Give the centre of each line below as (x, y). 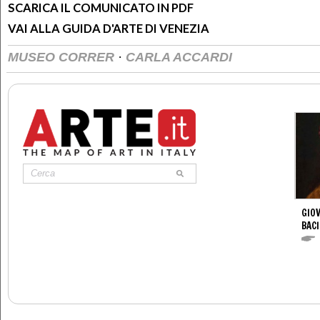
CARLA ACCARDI (179, 57)
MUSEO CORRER (63, 57)
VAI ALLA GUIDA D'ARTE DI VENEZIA (109, 28)
